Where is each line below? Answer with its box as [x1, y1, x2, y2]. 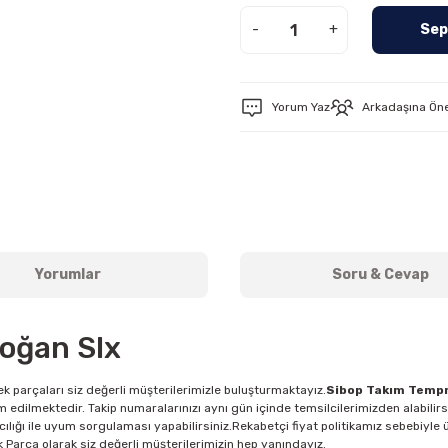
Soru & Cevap [331, 266, 429, 283]
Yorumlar [35, 266, 101, 283]
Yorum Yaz [272, 100, 330, 114]
